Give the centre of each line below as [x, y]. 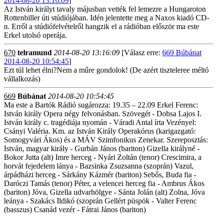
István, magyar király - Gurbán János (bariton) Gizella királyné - [102, 148]
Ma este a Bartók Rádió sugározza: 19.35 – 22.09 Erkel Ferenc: [101, 105]
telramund [35, 53]
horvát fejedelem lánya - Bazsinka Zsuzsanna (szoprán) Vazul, [99, 166]
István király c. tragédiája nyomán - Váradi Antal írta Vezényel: [100, 122]
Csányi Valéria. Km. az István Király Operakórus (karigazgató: [100, 131]
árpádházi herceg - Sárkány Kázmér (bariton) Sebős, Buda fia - [100, 175]
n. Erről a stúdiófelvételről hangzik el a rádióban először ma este [101, 26]
